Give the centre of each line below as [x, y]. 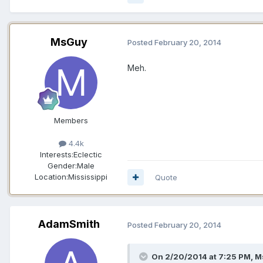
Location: [51, 176]
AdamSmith [69, 224]
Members [71, 120]
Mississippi [88, 176]
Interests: [57, 154]
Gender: [62, 165]
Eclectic [88, 154]
